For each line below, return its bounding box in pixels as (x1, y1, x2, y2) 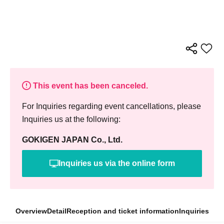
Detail (46, 207, 66, 215)
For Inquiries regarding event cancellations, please (22, 102, 201, 111)
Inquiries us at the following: (22, 115, 120, 124)
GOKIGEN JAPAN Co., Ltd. (22, 135, 122, 144)
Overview (15, 207, 47, 215)
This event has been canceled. (33, 81, 148, 90)
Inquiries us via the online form (58, 159, 175, 168)
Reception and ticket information (66, 207, 179, 215)
